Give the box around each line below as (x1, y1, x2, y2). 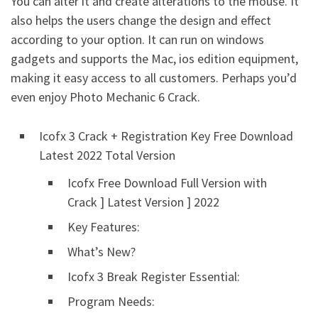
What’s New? (67, 243, 136, 260)
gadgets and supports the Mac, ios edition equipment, (11, 50, 298, 67)
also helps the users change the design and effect (11, 11, 271, 28)
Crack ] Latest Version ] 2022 (67, 193, 219, 210)
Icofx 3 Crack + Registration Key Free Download (39, 127, 293, 144)
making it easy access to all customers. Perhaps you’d (11, 69, 297, 86)
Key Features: (67, 218, 140, 235)
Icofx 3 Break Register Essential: (67, 268, 240, 285)
